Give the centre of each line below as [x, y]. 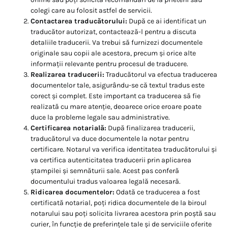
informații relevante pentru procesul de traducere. [109, 64]
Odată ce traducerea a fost [157, 192]
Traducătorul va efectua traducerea [161, 75]
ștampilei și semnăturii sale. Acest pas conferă [105, 171]
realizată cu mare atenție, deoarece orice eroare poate [116, 107]
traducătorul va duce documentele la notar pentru [110, 139]
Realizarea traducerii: [67, 75]
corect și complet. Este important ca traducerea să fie [116, 96]
